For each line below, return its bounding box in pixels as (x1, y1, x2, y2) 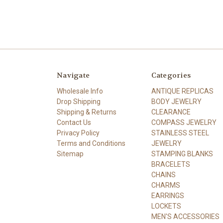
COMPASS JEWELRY (151, 118, 217, 127)
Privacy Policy (57, 129, 100, 137)
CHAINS (151, 171, 176, 179)
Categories (151, 71, 191, 80)
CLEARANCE (151, 108, 191, 116)
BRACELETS (151, 160, 190, 169)
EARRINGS (151, 192, 184, 200)
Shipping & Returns (57, 108, 116, 116)
